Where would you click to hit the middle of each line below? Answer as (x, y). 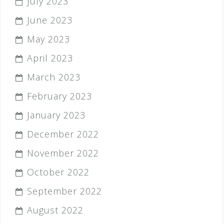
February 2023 (59, 96)
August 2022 (55, 210)
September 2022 (64, 191)
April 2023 (50, 58)
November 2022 (63, 153)
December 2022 (63, 134)
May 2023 (48, 39)
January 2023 (56, 115)
